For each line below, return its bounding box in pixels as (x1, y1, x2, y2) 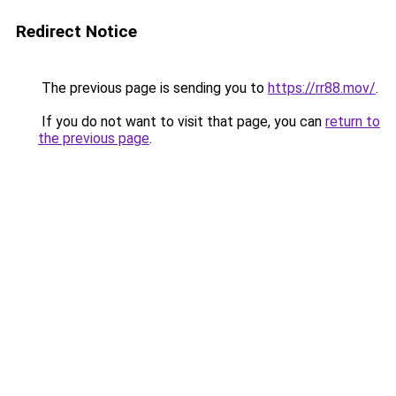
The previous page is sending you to (38, 80, 268, 96)
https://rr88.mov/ (268, 80, 376, 96)
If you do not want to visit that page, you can (38, 113, 325, 130)
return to (325, 113, 380, 130)
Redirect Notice (16, 21, 137, 42)
